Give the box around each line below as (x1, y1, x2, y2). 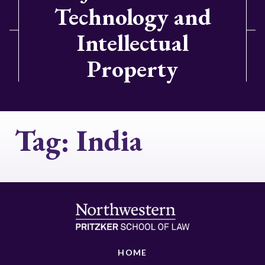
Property (87, 53, 178, 84)
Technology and (54, 1, 211, 32)
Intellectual (76, 27, 189, 58)
